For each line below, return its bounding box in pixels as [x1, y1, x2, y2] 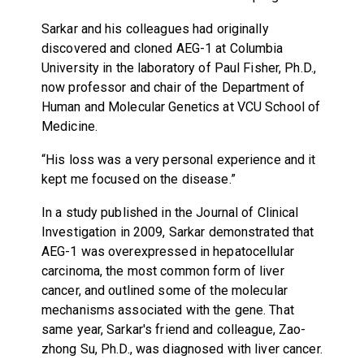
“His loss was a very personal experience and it [41, 151, 316, 167]
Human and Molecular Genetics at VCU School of [41, 98, 321, 115]
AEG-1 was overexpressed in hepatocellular [41, 243, 294, 259]
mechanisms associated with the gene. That [41, 301, 294, 318]
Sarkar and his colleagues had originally [41, 20, 269, 37]
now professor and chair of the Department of [41, 79, 305, 95]
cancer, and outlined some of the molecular [41, 282, 288, 298]
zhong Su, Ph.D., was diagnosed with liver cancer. [41, 340, 323, 357]
